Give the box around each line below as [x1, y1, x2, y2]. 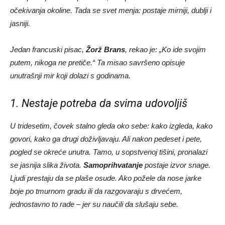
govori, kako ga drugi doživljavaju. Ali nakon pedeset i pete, [10, 135, 202, 143]
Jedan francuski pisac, [10, 45, 86, 54]
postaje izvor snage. [143, 161, 210, 169]
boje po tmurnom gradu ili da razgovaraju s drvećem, [10, 187, 182, 195]
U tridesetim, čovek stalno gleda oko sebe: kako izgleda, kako [10, 122, 212, 130]
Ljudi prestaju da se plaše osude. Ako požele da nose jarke [10, 174, 201, 182]
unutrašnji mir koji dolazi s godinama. [10, 71, 131, 80]
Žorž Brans [86, 45, 125, 54]
